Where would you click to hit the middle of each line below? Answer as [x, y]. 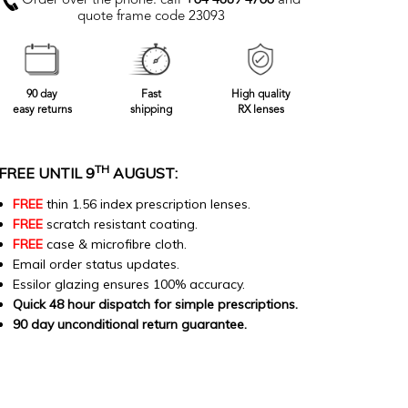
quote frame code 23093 [151, 17]
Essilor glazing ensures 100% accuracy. [129, 285]
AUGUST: [143, 173]
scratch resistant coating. [120, 224]
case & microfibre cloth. [115, 245]
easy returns [42, 111]
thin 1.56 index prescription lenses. [147, 204]
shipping [151, 111]
